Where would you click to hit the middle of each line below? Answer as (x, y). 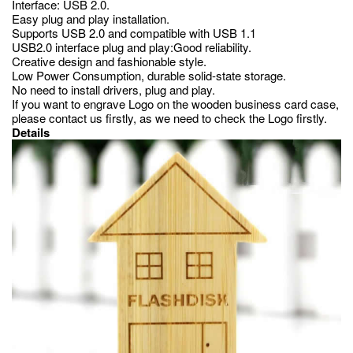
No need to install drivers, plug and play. (113, 89)
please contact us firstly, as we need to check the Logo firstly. (169, 118)
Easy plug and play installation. (91, 19)
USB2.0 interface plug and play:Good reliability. (132, 47)
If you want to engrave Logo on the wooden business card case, (175, 104)
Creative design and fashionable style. (109, 61)
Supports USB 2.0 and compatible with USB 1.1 (134, 33)
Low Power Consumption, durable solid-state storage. (149, 75)
